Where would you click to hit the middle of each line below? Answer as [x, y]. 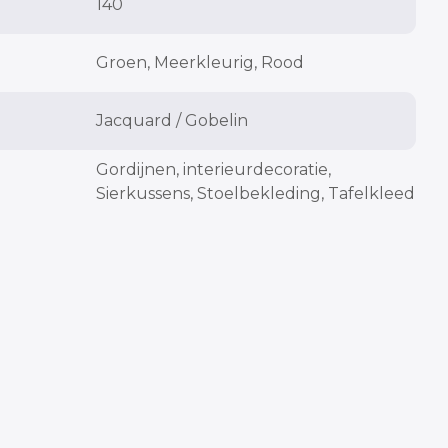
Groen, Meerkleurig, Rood [200, 62]
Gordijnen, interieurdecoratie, [213, 169]
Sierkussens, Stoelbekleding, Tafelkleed [255, 193]
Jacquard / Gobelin [172, 120]
